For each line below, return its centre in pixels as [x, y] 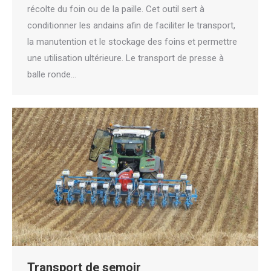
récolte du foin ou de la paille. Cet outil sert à [116, 9]
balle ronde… [52, 75]
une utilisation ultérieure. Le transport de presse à [126, 58]
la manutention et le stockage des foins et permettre [132, 42]
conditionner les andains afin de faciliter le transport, [131, 26]
